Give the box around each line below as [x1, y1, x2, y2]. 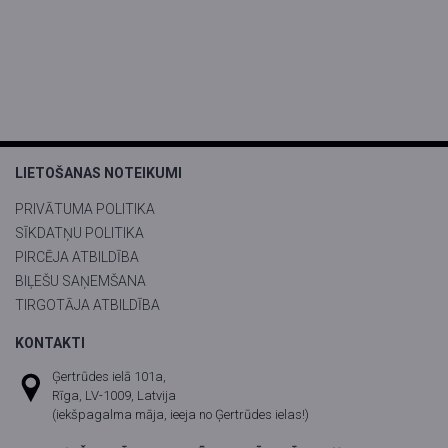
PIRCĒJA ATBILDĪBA [15, 249, 139, 266]
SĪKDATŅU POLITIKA [15, 225, 144, 242]
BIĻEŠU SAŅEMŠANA [15, 273, 146, 290]
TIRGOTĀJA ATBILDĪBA [15, 297, 160, 314]
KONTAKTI [15, 335, 85, 352]
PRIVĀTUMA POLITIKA [15, 201, 155, 218]
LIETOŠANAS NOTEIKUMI [15, 165, 182, 182]
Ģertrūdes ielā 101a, [52, 369, 167, 385]
